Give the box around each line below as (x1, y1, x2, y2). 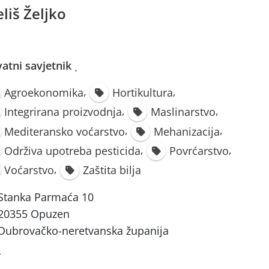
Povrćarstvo (169, 143, 229, 158)
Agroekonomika (4, 85, 84, 100)
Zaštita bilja (82, 163, 141, 178)
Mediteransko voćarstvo (4, 124, 125, 139)
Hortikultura (112, 85, 173, 100)
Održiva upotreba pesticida (4, 143, 141, 158)
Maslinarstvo (150, 104, 216, 119)
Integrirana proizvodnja (4, 104, 122, 119)
